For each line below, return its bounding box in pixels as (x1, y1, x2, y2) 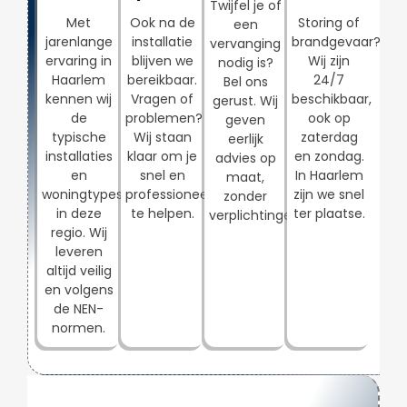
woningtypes (42, 184, 123, 203)
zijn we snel (293, 184, 365, 203)
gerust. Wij (213, 91, 279, 110)
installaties (45, 146, 113, 165)
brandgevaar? (292, 32, 382, 51)
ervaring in (45, 51, 113, 70)
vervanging (210, 34, 282, 53)
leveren (55, 242, 103, 261)
